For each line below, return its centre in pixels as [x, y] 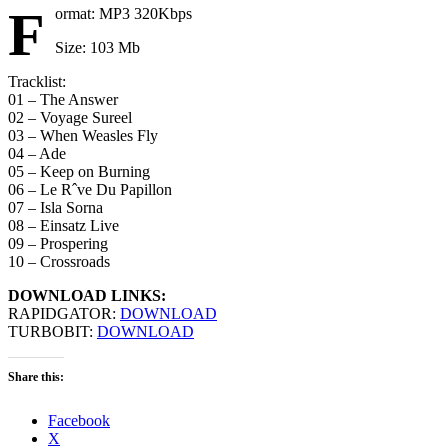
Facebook [79, 421]
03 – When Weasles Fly [83, 136]
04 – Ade [37, 154]
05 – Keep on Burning [79, 172]
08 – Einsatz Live [63, 226]
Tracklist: [37, 82]
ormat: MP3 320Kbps [123, 14]
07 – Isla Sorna [55, 208]
